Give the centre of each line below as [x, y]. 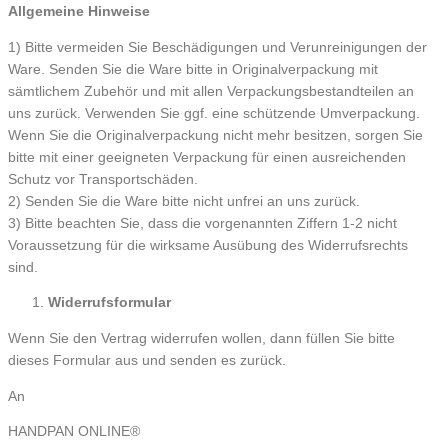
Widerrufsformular [109, 303]
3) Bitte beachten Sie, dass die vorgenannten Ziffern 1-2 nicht [202, 223]
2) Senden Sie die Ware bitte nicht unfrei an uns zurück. [184, 201]
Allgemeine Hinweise [79, 11]
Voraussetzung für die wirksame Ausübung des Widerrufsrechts [208, 245]
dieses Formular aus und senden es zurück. [147, 360]
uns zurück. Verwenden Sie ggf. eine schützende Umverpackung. [214, 113]
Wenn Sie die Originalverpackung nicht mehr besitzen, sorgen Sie [215, 135]
